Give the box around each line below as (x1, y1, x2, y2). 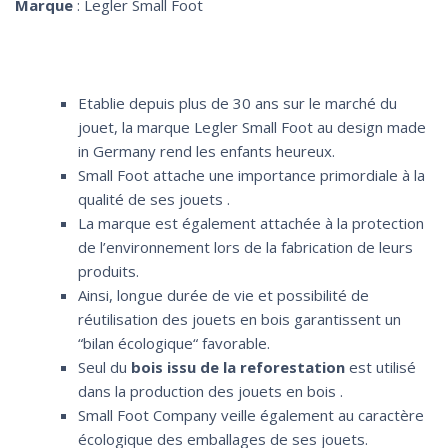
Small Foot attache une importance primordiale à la (77, 165, 425, 186)
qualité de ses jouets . (77, 189, 230, 210)
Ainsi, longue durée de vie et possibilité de (77, 285, 369, 306)
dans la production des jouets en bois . (77, 381, 343, 402)
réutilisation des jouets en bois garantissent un (77, 309, 401, 330)
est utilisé (344, 357, 416, 378)
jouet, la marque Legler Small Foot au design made (77, 117, 426, 138)
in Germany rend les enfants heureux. (77, 141, 335, 162)
